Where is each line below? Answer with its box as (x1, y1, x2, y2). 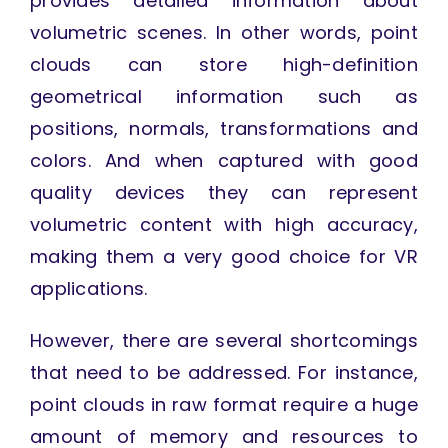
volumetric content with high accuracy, (29, 212, 419, 238)
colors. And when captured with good (29, 148, 419, 174)
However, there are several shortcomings (29, 328, 419, 354)
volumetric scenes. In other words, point (29, 20, 419, 46)
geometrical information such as (29, 84, 419, 110)
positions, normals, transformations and (29, 116, 419, 142)
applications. (29, 276, 148, 302)
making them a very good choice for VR (29, 244, 419, 270)
